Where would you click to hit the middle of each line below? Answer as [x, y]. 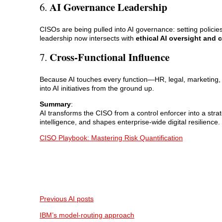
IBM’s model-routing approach [87, 215]
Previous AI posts [67, 199]
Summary [55, 104]
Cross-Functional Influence [110, 57]
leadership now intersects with [88, 38]
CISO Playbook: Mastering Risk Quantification [111, 138]
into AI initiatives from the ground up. [97, 88]
